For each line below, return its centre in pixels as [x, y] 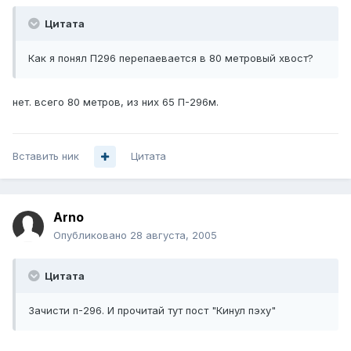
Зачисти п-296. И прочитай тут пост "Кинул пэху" [152, 311]
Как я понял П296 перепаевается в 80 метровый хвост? [171, 58]
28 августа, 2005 [174, 235]
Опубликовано [92, 235]
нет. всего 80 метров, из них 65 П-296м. [116, 102]
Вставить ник [46, 156]
